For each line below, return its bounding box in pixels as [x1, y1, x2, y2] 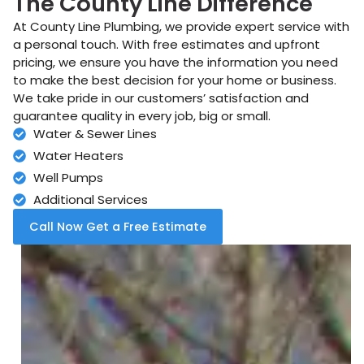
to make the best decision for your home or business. [13, 71, 336, 89]
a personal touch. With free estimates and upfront [13, 36, 320, 53]
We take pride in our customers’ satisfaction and [13, 89, 309, 106]
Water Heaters [33, 147, 123, 164]
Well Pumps [33, 169, 103, 186]
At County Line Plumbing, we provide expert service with [13, 18, 349, 35]
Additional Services [33, 191, 148, 208]
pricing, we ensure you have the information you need [13, 54, 338, 71]
